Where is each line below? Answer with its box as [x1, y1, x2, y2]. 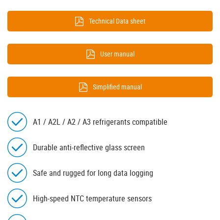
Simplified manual [92, 82, 142, 92]
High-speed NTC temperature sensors [33, 193, 152, 204]
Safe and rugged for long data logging [33, 167, 153, 179]
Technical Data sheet [89, 16, 145, 26]
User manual [100, 49, 135, 59]
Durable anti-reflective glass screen [33, 142, 145, 153]
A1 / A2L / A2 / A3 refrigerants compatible [33, 116, 167, 128]
